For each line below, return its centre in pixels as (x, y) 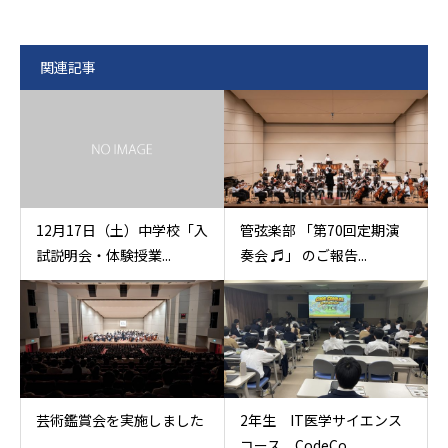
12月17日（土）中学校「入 (122, 229)
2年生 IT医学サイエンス (320, 419)
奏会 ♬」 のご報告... (303, 254)
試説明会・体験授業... (103, 254)
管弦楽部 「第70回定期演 (319, 229)
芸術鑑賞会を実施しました (120, 419)
